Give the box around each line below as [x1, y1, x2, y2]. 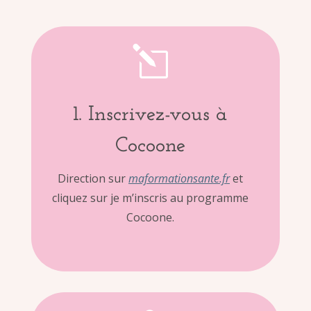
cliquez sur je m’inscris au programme [51, 190, 249, 205]
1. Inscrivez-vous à [73, 103, 228, 126]
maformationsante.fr [128, 170, 230, 186]
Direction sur [57, 170, 128, 186]
